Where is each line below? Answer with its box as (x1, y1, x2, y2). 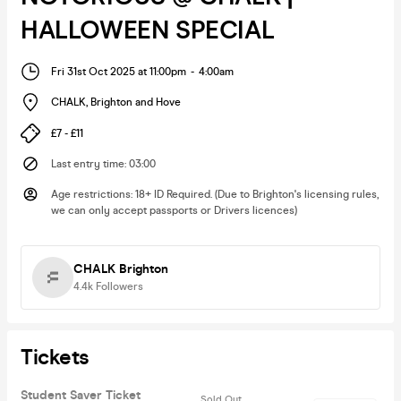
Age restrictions (51, 187, 131, 200)
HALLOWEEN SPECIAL (21, 14, 275, 46)
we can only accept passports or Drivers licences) (51, 203, 297, 217)
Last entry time (51, 157, 124, 170)
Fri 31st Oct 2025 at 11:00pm (51, 64, 186, 78)
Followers (96, 279, 143, 293)
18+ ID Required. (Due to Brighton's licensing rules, (135, 187, 379, 200)
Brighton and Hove (90, 96, 181, 109)
